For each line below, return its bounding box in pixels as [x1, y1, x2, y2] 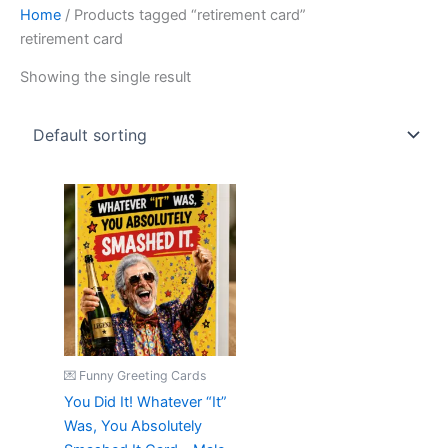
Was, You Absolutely [63, 416, 202, 435]
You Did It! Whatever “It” [63, 392, 227, 411]
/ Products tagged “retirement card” [61, 5, 306, 24]
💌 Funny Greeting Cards [63, 367, 206, 383]
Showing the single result [20, 68, 191, 87]
